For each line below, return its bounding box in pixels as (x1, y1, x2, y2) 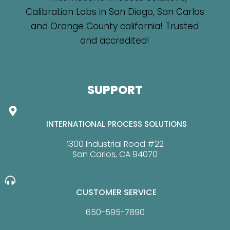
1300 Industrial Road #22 (66, 138, 164, 150)
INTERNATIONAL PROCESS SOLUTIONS (46, 119, 187, 129)
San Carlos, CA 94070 (72, 148, 158, 160)
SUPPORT (87, 82, 143, 98)
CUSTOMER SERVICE (76, 186, 157, 198)
